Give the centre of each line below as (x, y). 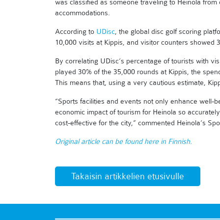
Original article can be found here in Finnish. (124, 141)
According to (76, 31)
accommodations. (82, 13)
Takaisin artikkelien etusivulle (128, 176)
